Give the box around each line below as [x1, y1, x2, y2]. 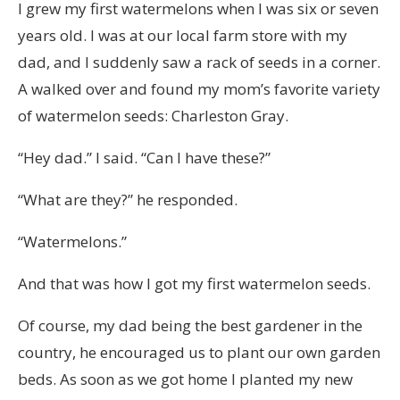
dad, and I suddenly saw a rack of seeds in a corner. [18, 51, 380, 72]
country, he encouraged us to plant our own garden [18, 341, 380, 362]
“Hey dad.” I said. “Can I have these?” [18, 146, 271, 168]
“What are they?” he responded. [18, 188, 237, 210]
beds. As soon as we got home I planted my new [18, 368, 353, 389]
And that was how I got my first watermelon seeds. [18, 272, 371, 294]
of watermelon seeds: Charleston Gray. [18, 104, 288, 126]
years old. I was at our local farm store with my [18, 24, 347, 46]
